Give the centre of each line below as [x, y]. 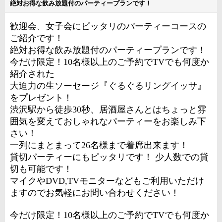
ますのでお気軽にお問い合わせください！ [95, 193]
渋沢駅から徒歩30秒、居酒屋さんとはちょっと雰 [108, 110]
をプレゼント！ [41, 98]
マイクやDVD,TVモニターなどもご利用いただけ [107, 181]
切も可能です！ [41, 169]
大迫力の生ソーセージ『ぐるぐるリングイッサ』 [108, 86]
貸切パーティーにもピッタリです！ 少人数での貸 [109, 157]
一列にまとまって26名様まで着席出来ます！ [99, 145]
